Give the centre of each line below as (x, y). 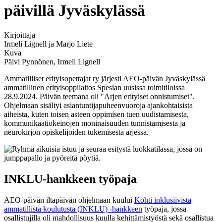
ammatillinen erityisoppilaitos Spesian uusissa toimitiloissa (94, 87)
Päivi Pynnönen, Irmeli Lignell (52, 61)
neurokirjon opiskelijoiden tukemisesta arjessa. (77, 132)
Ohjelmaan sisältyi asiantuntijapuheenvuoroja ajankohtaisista (98, 105)
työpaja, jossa (164, 209)
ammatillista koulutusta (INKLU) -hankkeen (73, 209)
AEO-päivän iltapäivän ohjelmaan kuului (69, 200)
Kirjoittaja (20, 35)
